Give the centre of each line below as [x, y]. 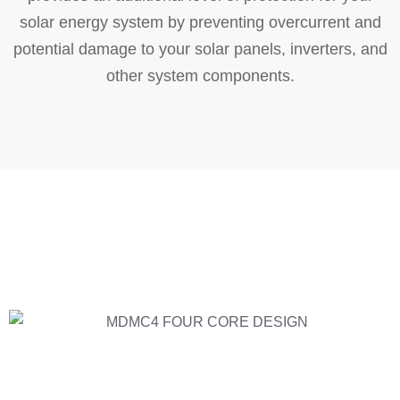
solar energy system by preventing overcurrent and [200, 23]
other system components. [200, 76]
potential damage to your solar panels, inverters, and [200, 50]
